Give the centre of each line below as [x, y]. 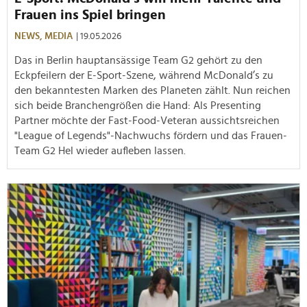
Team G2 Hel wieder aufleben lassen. [103, 150]
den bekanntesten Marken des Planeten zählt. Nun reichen [152, 90]
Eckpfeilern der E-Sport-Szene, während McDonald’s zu [144, 75]
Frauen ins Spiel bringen [90, 15]
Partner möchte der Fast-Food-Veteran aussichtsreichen [147, 120]
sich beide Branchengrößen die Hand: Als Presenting [138, 105]
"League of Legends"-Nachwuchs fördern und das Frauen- [151, 135]
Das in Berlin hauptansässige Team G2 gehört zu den [138, 60]
